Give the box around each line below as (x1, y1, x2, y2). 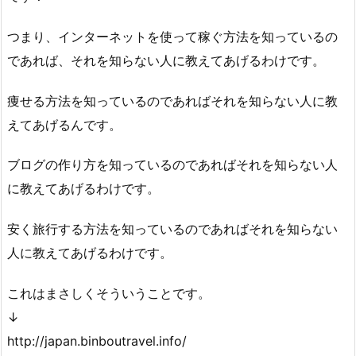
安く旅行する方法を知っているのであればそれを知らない (7, 221, 338, 238)
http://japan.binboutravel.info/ (7, 332, 187, 349)
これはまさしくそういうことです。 (7, 284, 211, 301)
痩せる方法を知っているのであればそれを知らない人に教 (7, 92, 338, 109)
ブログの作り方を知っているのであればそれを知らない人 (7, 157, 338, 173)
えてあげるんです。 (7, 116, 122, 133)
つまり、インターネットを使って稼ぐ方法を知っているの (7, 28, 338, 44)
